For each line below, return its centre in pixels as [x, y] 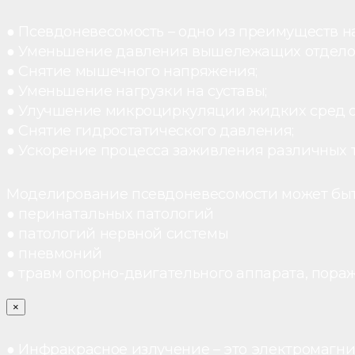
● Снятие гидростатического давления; [150, 130]
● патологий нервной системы [118, 234]
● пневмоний [54, 254]
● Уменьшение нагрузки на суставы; [137, 90]
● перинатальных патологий [110, 214]
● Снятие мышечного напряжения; [132, 71]
